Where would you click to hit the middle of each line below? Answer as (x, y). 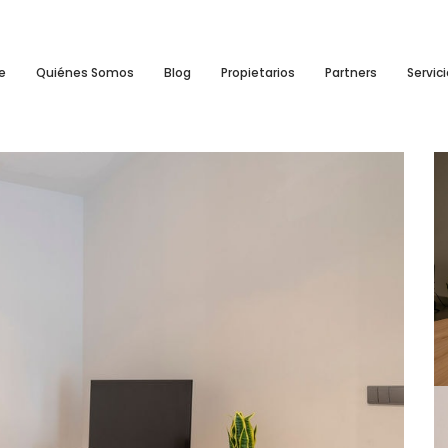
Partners (351, 72)
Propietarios (258, 72)
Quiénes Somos (85, 72)
